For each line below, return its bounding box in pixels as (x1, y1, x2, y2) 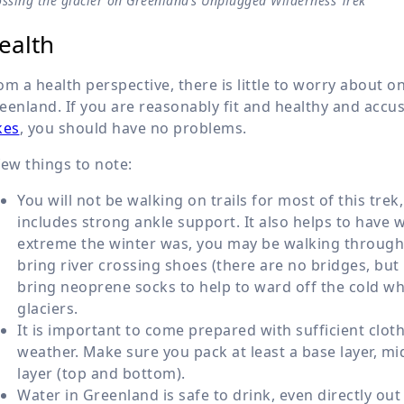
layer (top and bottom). (17, 363, 186, 383)
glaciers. (17, 298, 78, 318)
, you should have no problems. (19, 117, 247, 138)
